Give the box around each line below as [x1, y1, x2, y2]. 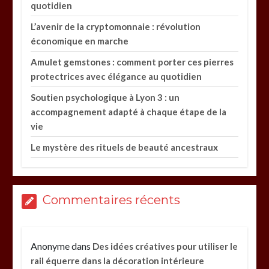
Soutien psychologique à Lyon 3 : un [31, 92, 180, 103]
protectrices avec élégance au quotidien [31, 71, 202, 82]
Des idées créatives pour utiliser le [92, 241, 238, 252]
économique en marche [31, 35, 129, 47]
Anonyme [31, 240, 70, 252]
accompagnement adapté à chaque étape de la [31, 106, 227, 118]
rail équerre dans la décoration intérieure [31, 255, 205, 267]
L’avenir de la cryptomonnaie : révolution [31, 21, 201, 32]
